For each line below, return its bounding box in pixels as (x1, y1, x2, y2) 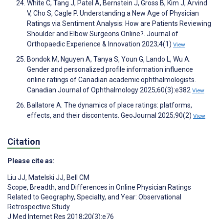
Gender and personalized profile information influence (27, 65, 193, 73)
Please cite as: (7, 157, 55, 165)
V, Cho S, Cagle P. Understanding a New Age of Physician (27, 9, 199, 17)
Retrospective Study (7, 203, 70, 211)
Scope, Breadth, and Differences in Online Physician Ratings (7, 183, 191, 192)
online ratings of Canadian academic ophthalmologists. (27, 75, 196, 84)
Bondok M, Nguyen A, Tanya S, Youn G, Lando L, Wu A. (27, 55, 191, 63)
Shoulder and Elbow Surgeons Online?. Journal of (27, 29, 178, 38)
